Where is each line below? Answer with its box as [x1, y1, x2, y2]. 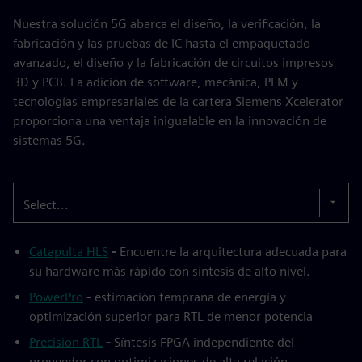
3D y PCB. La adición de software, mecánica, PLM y [13, 74, 298, 90]
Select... [23, 196, 69, 213]
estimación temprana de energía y [95, 288, 286, 305]
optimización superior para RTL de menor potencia [29, 308, 313, 324]
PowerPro [29, 288, 83, 305]
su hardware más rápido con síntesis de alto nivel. [29, 263, 310, 279]
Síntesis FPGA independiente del [114, 334, 294, 350]
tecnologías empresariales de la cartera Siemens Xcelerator [13, 93, 343, 109]
